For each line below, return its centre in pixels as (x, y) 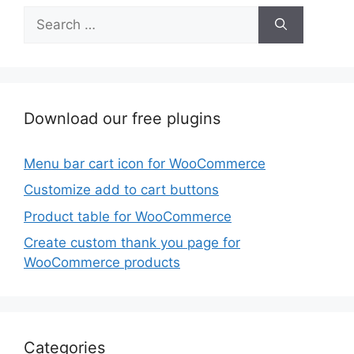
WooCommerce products (102, 263)
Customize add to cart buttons (121, 190)
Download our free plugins (122, 118)
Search (45, 15)
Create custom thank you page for (132, 243)
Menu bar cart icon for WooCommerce (145, 163)
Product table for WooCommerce (128, 216)
